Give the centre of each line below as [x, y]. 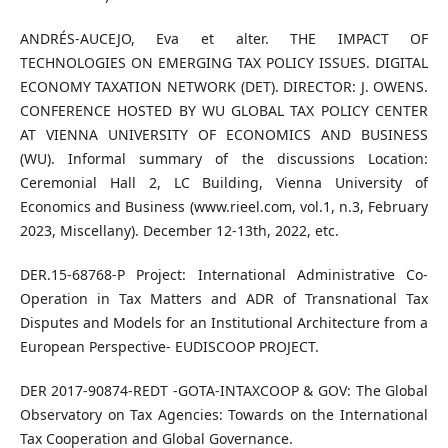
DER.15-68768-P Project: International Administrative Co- [224, 274]
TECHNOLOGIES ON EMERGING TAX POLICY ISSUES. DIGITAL [224, 62]
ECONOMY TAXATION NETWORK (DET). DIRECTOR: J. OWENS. [224, 86]
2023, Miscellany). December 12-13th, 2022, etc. [179, 230]
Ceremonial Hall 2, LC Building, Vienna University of [224, 182]
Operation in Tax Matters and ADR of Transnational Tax [224, 298]
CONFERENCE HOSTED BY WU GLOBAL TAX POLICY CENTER [224, 110]
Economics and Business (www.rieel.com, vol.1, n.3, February [224, 206]
